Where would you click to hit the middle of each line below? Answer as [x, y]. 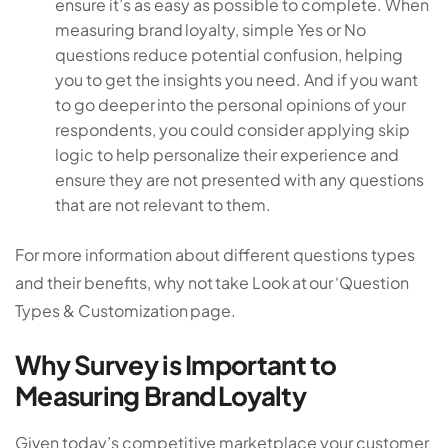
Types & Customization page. [125, 311]
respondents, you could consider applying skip [232, 130]
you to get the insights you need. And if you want [236, 80]
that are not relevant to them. [163, 205]
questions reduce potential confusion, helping [229, 55]
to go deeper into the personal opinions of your [230, 105]
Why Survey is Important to [176, 365]
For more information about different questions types [215, 255]
